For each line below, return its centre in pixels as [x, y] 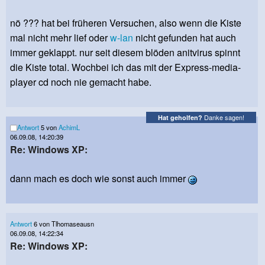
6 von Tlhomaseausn [63, 223]
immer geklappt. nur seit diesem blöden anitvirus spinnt [125, 52]
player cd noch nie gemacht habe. [81, 82]
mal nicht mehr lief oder [60, 37]
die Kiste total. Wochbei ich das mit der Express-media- [125, 67]
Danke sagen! [223, 117]
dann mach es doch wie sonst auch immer [99, 178]
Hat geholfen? [180, 118]
